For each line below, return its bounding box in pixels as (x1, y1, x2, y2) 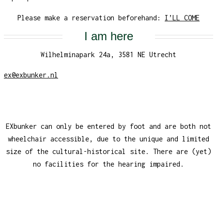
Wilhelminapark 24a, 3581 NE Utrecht (41, 50, 176, 59)
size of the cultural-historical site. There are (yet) (6, 147, 211, 155)
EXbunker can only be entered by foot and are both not (6, 122, 211, 130)
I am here (84, 30, 133, 43)
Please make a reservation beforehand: (17, 14, 165, 22)
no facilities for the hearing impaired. (33, 159, 184, 168)
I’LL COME (165, 14, 200, 22)
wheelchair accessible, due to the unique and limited (8, 134, 209, 143)
